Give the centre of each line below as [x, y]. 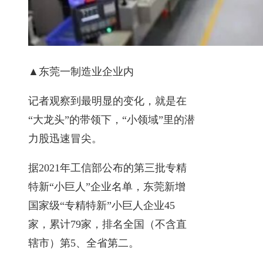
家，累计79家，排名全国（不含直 [107, 224]
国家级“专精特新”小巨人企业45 [102, 205]
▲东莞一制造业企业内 [81, 71]
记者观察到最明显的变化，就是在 [107, 101]
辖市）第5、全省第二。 [84, 243]
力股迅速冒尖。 [65, 138]
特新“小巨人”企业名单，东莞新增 [107, 186]
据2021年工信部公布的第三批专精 [107, 168]
